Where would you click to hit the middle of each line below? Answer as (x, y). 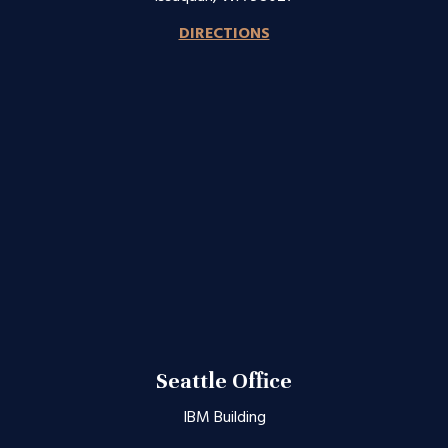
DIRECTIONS (224, 34)
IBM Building (224, 418)
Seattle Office (224, 381)
